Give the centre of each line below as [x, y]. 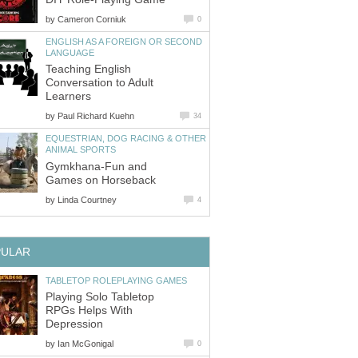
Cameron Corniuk [92, 19]
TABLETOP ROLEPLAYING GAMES [116, 280]
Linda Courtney [87, 199]
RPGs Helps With [89, 311]
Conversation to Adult [99, 83]
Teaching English [88, 70]
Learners [68, 97]
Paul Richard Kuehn [96, 116]
